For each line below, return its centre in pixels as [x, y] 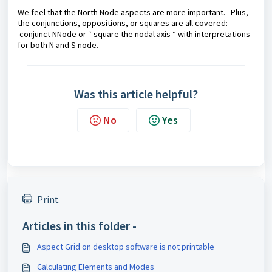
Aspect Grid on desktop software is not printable [126, 246]
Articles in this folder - [80, 226]
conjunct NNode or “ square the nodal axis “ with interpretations [134, 34]
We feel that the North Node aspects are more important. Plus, [133, 12]
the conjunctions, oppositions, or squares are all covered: [123, 23]
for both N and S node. [59, 45]
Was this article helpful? [136, 94]
